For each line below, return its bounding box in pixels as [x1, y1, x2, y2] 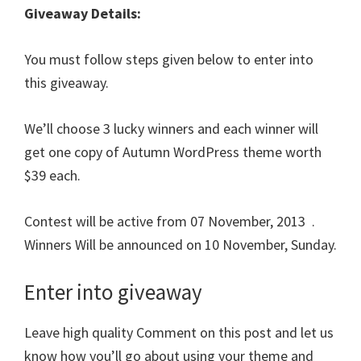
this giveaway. [24, 73, 109, 92]
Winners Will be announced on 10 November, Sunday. [24, 234, 337, 254]
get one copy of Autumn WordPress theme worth [24, 142, 322, 161]
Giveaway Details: [24, 3, 141, 23]
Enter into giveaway [24, 277, 202, 305]
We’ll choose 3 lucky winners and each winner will [24, 118, 318, 138]
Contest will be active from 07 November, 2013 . [24, 211, 315, 230]
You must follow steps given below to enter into [24, 49, 313, 68]
